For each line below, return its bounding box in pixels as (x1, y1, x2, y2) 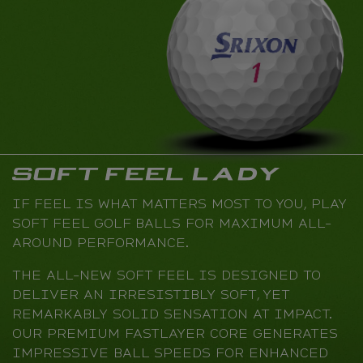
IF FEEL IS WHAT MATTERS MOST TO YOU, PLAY (12, 194, 347, 213)
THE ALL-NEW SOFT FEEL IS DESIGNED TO (12, 265, 321, 284)
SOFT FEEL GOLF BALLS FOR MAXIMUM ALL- (12, 213, 331, 233)
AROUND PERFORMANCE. (12, 233, 189, 252)
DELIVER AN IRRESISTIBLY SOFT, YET (12, 284, 289, 304)
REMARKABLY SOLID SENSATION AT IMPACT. (12, 304, 331, 323)
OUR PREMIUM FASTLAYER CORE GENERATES (12, 323, 338, 343)
